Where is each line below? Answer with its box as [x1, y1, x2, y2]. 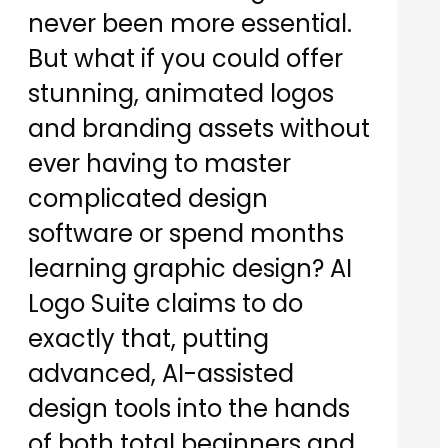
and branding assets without [28, 112, 370, 146]
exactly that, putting [28, 322, 269, 356]
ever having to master [28, 147, 291, 181]
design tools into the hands [28, 392, 350, 426]
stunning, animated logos [28, 77, 334, 111]
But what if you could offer [28, 42, 343, 76]
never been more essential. [28, 7, 352, 41]
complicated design [28, 182, 268, 216]
